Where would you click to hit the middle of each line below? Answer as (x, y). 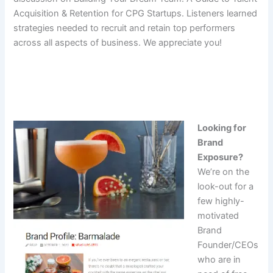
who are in (219, 260)
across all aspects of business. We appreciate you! (118, 42)
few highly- (221, 201)
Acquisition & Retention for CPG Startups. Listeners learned (136, 13)
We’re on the (224, 172)
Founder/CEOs (228, 245)
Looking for (222, 128)
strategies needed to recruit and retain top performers (125, 28)
